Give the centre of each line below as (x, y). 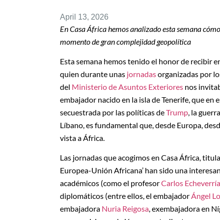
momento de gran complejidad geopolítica (125, 41)
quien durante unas (93, 74)
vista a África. (82, 137)
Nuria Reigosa (125, 209)
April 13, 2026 (84, 17)
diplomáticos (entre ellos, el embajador (125, 196)
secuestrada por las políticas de (113, 112)
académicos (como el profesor (110, 183)
